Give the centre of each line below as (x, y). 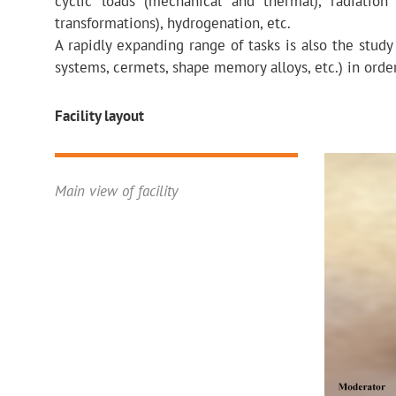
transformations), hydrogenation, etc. (173, 23)
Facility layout (99, 116)
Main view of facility (116, 191)
